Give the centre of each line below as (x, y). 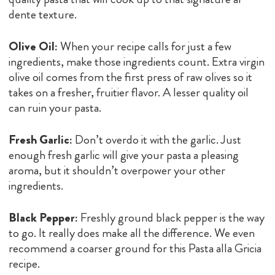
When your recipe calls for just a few (145, 46)
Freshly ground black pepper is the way (171, 217)
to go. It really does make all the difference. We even (132, 233)
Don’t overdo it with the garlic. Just (157, 139)
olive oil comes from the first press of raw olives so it (130, 77)
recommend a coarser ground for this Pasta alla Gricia (135, 248)
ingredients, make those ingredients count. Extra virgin (137, 61)
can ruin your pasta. (55, 107)
